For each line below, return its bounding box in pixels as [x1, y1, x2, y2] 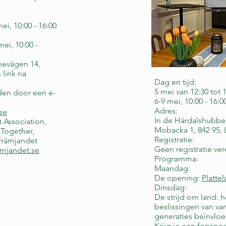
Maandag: [154, 163, 190, 173]
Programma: [154, 154, 198, 163]
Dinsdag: [154, 183, 187, 192]
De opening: [154, 173, 202, 183]
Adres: [154, 106, 178, 116]
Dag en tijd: [154, 77, 196, 87]
